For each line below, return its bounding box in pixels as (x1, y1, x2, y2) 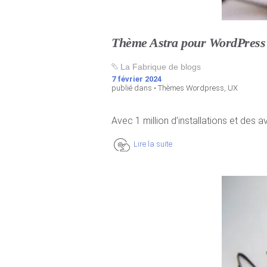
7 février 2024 (111, 74, 162, 83)
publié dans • (111, 83, 158, 92)
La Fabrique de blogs (118, 62, 201, 72)
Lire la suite (133, 139, 172, 148)
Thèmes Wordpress (158, 83, 224, 92)
